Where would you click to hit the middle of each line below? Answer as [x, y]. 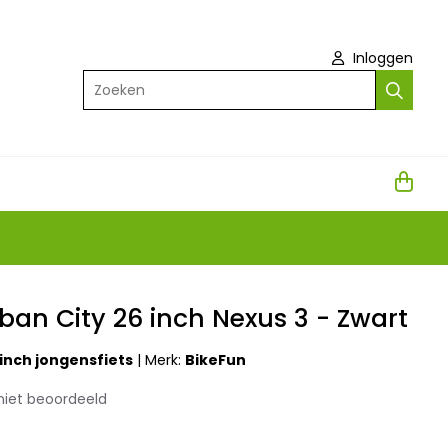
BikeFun [216, 360]
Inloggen [381, 58]
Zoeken [107, 81]
